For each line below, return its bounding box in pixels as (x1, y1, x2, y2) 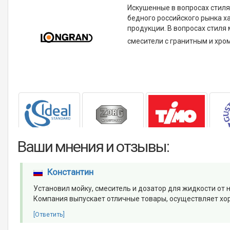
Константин (47, 167, 93, 178)
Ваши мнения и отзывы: (17, 138, 169, 156)
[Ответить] (33, 210, 65, 219)
